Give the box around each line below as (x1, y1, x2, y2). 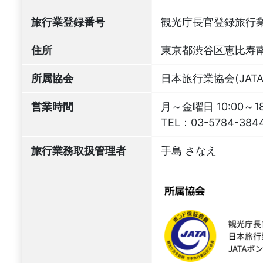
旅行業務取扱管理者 (31, 144, 126, 157)
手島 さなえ (161, 144, 217, 157)
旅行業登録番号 (31, 15, 105, 28)
